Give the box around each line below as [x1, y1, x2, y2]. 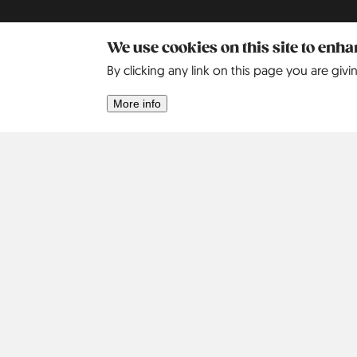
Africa [73, 97, 113, 114]
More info [113, 96, 162, 110]
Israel [245, 122, 274, 139]
